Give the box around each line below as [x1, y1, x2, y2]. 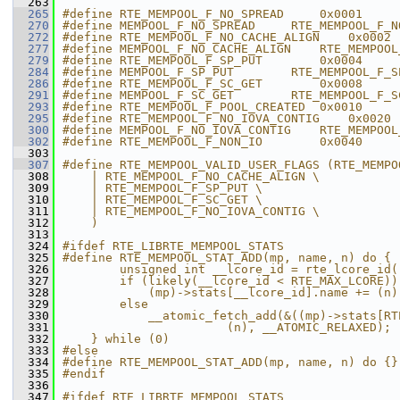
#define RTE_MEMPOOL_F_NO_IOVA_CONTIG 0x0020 [62, 112, 391, 125]
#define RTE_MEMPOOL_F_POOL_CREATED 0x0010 [62, 100, 362, 113]
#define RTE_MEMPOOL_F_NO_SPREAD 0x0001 [62, 7, 362, 21]
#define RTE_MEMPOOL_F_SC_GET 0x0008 [62, 77, 362, 90]
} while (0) [62, 332, 170, 346]
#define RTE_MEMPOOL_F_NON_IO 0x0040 [62, 135, 362, 148]
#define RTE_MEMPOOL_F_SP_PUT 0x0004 [62, 54, 362, 67]
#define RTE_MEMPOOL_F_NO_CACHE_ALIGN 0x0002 [62, 30, 391, 44]
